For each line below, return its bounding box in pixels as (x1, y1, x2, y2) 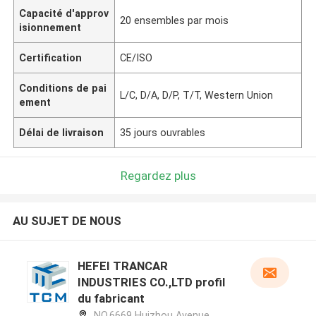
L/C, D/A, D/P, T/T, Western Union (120, 89, 274, 101)
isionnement (19, 21, 82, 33)
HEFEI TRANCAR (77, 259, 168, 274)
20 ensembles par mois (120, 14, 229, 26)
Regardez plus (120, 168, 196, 183)
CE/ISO (120, 51, 153, 63)
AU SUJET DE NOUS (12, 214, 121, 229)
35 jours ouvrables (120, 126, 206, 138)
